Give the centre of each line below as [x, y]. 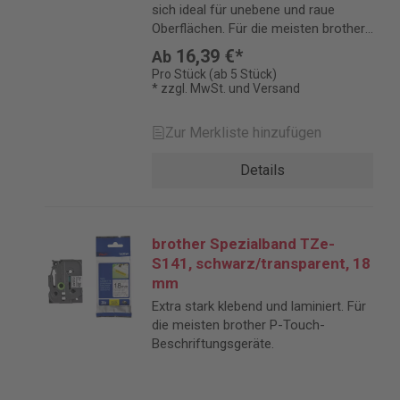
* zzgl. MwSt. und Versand [226, 88]
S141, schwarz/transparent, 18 [261, 263]
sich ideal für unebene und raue [243, 10]
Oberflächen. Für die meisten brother [258, 29]
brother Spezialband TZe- [243, 244]
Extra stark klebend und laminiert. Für [259, 306]
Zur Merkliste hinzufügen [243, 133]
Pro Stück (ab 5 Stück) [214, 74]
